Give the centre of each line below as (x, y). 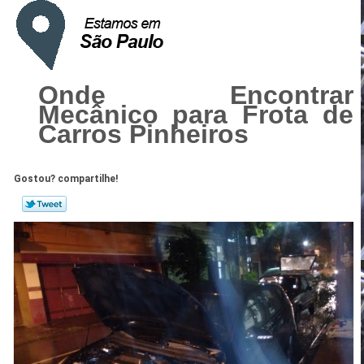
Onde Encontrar (195, 95)
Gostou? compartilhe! (66, 178)
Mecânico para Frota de (195, 114)
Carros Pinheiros (143, 134)
